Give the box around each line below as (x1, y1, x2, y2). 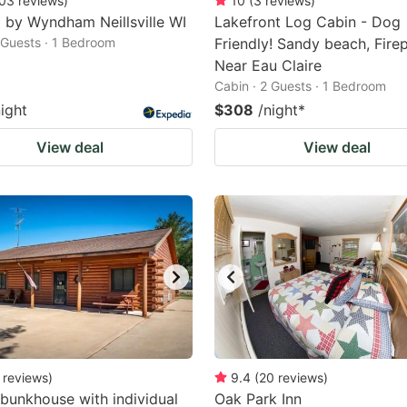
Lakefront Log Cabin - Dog (214, 13, 401, 31)
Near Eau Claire (214, 56, 322, 74)
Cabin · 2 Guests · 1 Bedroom (214, 78, 386, 94)
